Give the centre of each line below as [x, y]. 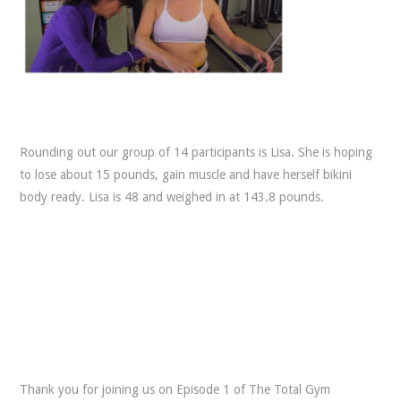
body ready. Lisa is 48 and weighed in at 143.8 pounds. [172, 197]
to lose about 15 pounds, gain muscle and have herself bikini [186, 175]
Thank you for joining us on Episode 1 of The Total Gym [175, 389]
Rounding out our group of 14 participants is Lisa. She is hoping [196, 152]
